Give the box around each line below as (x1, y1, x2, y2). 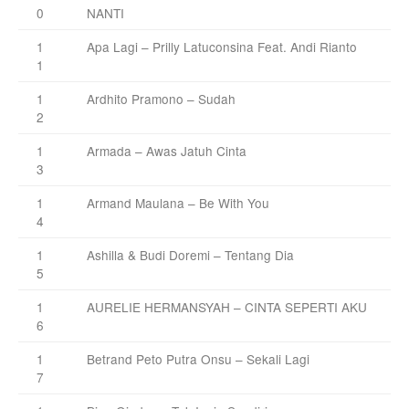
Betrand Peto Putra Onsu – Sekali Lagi (87, 349, 309, 368)
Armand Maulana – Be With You (87, 193, 269, 212)
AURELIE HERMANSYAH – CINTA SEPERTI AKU (87, 297, 367, 316)
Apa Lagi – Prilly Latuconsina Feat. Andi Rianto (87, 37, 357, 56)
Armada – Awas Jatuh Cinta (87, 141, 250, 160)
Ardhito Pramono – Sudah (87, 89, 236, 108)
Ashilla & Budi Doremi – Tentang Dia (87, 245, 294, 264)
